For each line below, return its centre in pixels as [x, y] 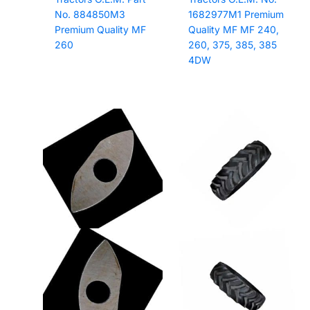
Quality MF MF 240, [233, 30]
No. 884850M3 [90, 15]
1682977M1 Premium [236, 15]
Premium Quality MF [100, 30]
